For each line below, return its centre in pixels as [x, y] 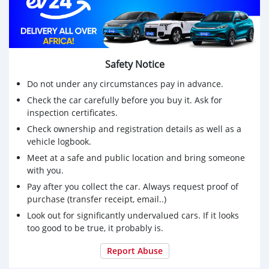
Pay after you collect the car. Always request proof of [133, 187]
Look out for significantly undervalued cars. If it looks [133, 216]
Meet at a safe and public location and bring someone [136, 158]
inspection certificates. [72, 113]
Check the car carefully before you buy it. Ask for [125, 100]
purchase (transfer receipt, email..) [97, 199]
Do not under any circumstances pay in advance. [125, 84]
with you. [45, 171]
